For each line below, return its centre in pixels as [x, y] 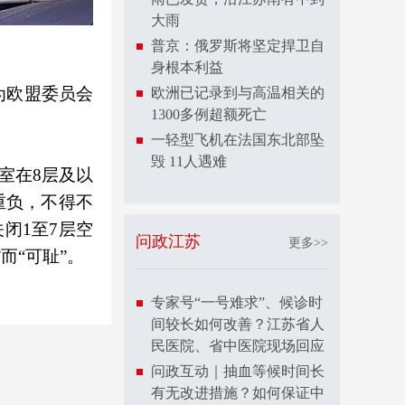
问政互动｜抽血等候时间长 [238, 371]
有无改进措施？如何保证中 [238, 393]
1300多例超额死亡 [209, 114]
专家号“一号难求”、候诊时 [237, 302]
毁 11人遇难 [189, 161]
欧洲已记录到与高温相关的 [238, 93]
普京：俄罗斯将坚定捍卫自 [238, 46]
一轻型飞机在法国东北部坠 [238, 140]
